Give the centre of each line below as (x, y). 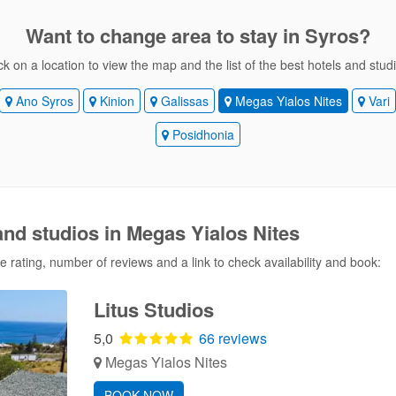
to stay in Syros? (290, 35)
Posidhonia (201, 134)
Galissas (183, 101)
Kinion (115, 101)
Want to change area (118, 35)
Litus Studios (153, 309)
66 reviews (232, 338)
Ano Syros (42, 101)
